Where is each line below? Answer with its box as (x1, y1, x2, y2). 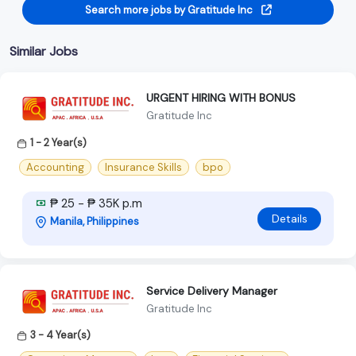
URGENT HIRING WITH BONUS (146, 91, 296, 106)
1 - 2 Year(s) (30, 135, 87, 149)
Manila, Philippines (50, 215, 139, 229)
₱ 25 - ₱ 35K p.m (47, 195, 142, 212)
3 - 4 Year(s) (30, 328, 91, 342)
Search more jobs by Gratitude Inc (84, 2, 255, 17)
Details (271, 211, 308, 226)
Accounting (26, 161, 84, 175)
